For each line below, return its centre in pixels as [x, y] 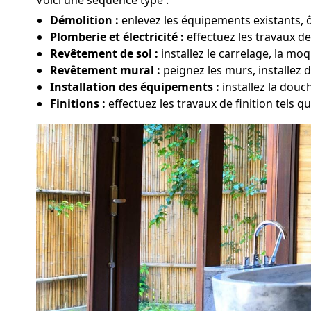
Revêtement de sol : [104, 53]
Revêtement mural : [105, 70]
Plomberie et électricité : [117, 36]
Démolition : [84, 20]
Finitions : [78, 103]
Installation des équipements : [135, 86]
